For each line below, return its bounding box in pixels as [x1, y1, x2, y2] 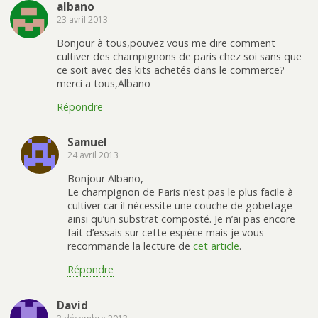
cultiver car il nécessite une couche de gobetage [67, 198, 292, 212]
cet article [193, 238, 239, 253]
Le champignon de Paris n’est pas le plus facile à [67, 185, 293, 199]
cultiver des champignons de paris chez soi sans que [57, 49, 302, 63]
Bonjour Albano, [67, 171, 143, 185]
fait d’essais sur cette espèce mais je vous [67, 225, 264, 239]
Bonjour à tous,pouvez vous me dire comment [57, 35, 275, 50]
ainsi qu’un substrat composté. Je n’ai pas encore [67, 212, 295, 226]
